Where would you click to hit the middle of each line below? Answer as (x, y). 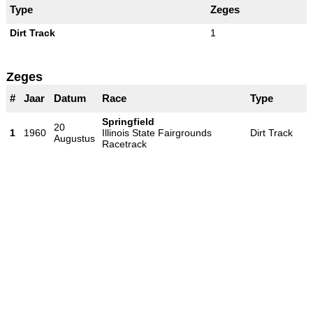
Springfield (128, 121)
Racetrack (124, 144)
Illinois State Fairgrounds (156, 132)
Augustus (74, 138)
